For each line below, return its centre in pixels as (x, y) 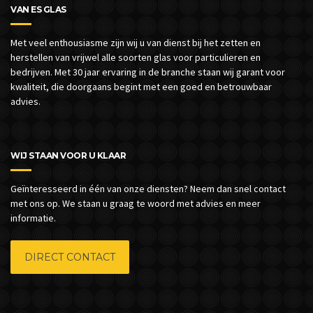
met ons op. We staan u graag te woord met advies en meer (136, 203)
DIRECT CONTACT (70, 257)
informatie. (33, 218)
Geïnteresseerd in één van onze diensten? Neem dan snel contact (148, 188)
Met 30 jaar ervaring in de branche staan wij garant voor (170, 72)
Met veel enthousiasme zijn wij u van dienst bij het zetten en (136, 42)
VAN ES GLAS (38, 9)
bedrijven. (31, 72)
